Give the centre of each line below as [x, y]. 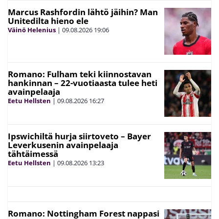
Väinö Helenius [32, 30]
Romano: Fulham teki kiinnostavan [80, 74]
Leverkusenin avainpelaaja [63, 145]
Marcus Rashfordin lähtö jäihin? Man [83, 12]
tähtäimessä [33, 154]
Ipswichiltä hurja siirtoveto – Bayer [79, 136]
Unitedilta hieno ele [48, 21]
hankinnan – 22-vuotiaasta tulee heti [83, 83]
